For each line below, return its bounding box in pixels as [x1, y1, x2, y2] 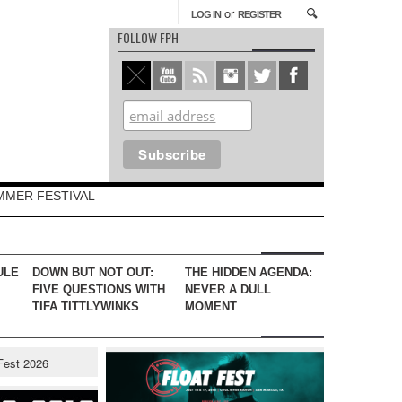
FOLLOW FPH [118, 28, 179, 47]
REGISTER [238, 9, 281, 20]
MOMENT [185, 300, 237, 313]
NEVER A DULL [185, 283, 271, 296]
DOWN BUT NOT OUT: [32, 266, 153, 279]
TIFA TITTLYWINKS [32, 300, 139, 313]
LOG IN [191, 9, 221, 20]
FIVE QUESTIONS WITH [32, 283, 165, 296]
